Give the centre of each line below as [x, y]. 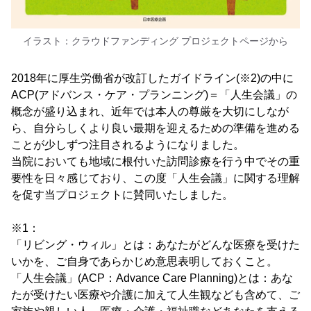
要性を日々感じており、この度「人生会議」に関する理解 [155, 178]
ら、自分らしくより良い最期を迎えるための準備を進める [155, 128]
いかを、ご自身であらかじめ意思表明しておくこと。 [144, 261]
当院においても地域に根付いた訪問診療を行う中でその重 [155, 161]
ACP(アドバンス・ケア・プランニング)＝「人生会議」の [154, 94]
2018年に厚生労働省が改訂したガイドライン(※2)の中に [152, 78]
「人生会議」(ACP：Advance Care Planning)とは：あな [152, 278]
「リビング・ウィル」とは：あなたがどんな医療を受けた [155, 244]
